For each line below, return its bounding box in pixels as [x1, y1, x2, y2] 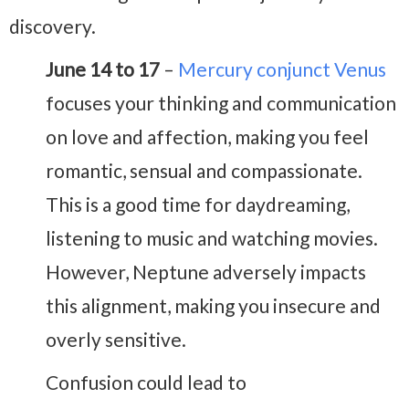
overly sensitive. [46, 328, 186, 351]
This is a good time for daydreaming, [46, 193, 350, 216]
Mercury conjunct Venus [178, 58, 386, 81]
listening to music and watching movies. [46, 226, 378, 250]
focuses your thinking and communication [46, 91, 396, 115]
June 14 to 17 [46, 58, 160, 81]
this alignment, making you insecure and [46, 294, 381, 318]
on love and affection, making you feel [46, 125, 369, 149]
